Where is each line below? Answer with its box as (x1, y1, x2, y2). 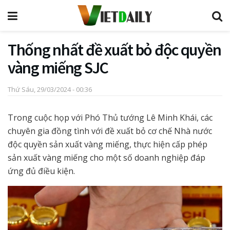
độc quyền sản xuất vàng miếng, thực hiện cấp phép (8, 138, 207, 150)
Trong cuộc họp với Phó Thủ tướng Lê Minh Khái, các (8, 111, 213, 123)
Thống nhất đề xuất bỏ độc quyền (8, 40, 221, 60)
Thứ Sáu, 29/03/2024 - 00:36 (8, 84, 92, 94)
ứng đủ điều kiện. (8, 165, 75, 177)
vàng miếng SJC (8, 57, 109, 78)
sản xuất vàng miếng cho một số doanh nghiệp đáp (8, 151, 205, 163)
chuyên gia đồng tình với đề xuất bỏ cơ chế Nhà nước (8, 125, 212, 137)
